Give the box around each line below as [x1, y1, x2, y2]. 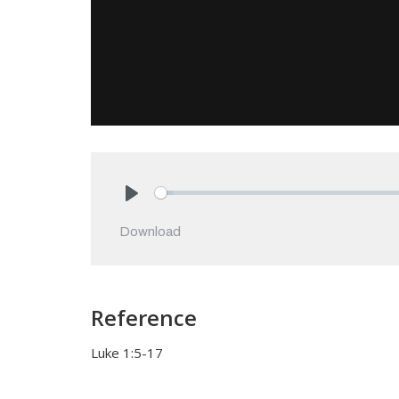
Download [119, 224, 181, 239]
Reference [91, 302, 197, 332]
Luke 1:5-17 [91, 343, 163, 362]
